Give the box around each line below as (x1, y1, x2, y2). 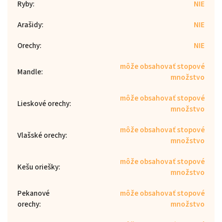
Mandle (17, 66, 41, 77)
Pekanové (17, 187, 50, 199)
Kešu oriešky (17, 161, 58, 172)
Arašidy (17, 19, 42, 30)
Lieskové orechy (17, 98, 69, 109)
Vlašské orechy (17, 129, 65, 141)
